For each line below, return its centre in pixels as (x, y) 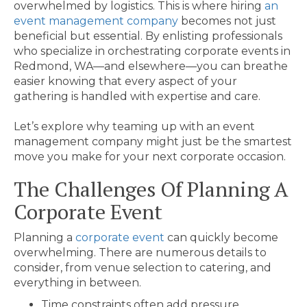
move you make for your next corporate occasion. (150, 157)
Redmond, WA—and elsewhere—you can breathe (151, 66)
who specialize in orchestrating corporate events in (152, 51)
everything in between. (77, 283)
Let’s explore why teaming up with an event (134, 126)
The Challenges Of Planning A (151, 189)
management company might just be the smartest (153, 142)
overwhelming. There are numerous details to (140, 253)
